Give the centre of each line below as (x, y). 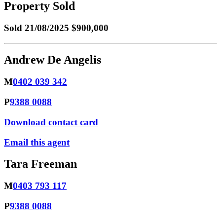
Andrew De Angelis (53, 60)
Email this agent (37, 142)
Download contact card (51, 122)
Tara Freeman (40, 164)
